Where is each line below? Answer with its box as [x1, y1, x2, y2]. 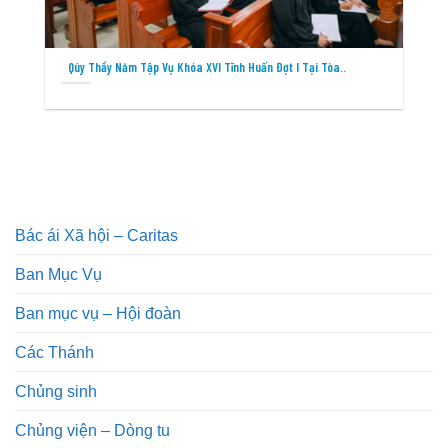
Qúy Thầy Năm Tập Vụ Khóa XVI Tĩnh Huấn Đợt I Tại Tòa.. [67, 58, 346, 75]
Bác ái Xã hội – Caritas [15, 225, 178, 244]
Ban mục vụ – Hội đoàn [15, 303, 181, 322]
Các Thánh [15, 342, 94, 361]
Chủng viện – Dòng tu [15, 420, 170, 439]
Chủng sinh [15, 381, 97, 400]
